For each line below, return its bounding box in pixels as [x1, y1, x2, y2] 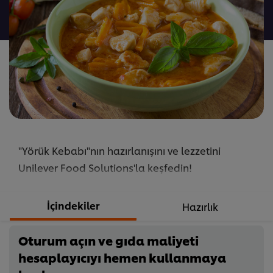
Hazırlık [182, 199, 218, 214]
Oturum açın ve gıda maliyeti [18, 232, 199, 249]
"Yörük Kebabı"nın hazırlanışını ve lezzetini [18, 143, 221, 158]
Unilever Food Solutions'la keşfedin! [18, 160, 192, 175]
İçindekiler [46, 198, 100, 213]
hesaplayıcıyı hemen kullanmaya [18, 249, 226, 266]
